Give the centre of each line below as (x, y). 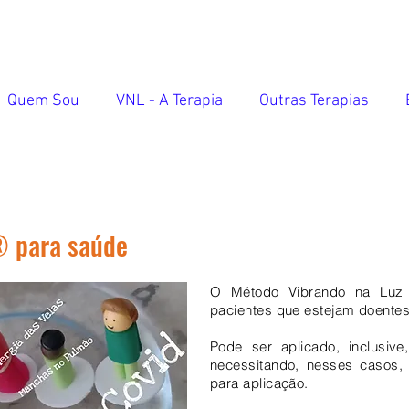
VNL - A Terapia (169, 101)
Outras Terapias (314, 101)
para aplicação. (259, 383)
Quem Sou (43, 101)
